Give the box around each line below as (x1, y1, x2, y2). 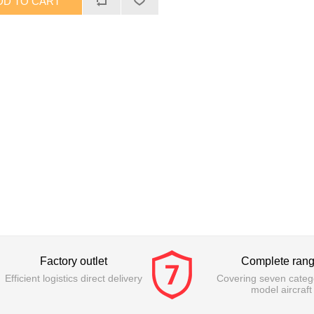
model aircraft (250, 284, 312, 296)
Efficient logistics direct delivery (4, 273, 142, 285)
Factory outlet (39, 255, 107, 268)
